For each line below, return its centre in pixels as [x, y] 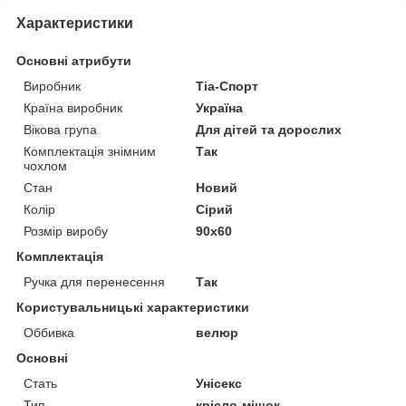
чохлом [45, 166]
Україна [220, 108]
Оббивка [49, 333]
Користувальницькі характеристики [133, 308]
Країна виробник [73, 108]
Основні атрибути [74, 61]
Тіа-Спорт [227, 87]
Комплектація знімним [90, 152]
